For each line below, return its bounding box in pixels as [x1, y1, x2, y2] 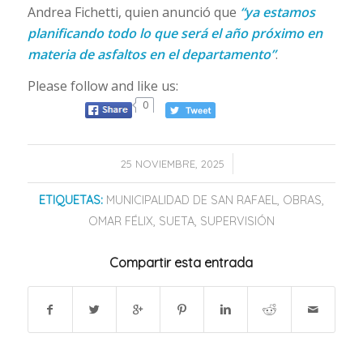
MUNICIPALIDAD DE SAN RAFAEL [105, 192, 277, 207]
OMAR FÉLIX [88, 213, 153, 228]
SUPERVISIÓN [199, 213, 275, 228]
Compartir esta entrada [109, 254, 254, 271]
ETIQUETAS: [38, 192, 103, 207]
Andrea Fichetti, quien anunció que [27, 3, 240, 22]
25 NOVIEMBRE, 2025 [121, 156, 225, 170]
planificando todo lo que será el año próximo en [27, 24, 322, 43]
